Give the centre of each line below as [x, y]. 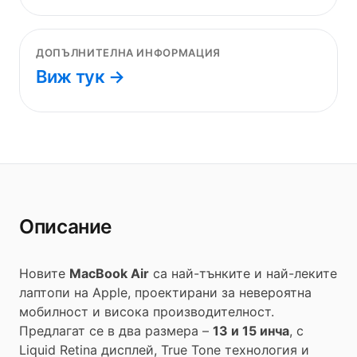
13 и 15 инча [251, 330]
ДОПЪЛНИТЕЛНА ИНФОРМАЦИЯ [128, 52]
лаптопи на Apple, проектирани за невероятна [165, 292]
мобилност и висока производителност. [147, 311]
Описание [66, 226]
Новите [44, 273]
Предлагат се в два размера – [116, 330]
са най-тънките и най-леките [243, 273]
